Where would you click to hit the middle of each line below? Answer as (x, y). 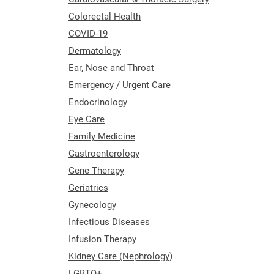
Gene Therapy (96, 170)
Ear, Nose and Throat (111, 68)
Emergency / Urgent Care (120, 85)
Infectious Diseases (109, 222)
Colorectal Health (105, 16)
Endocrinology (98, 102)
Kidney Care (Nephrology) (120, 256)
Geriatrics (88, 187)
